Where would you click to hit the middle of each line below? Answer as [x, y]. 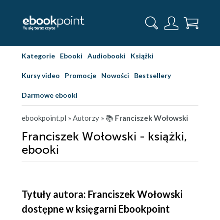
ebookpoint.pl [44, 118]
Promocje [81, 75]
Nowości [115, 75]
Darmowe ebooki [50, 95]
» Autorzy [83, 118]
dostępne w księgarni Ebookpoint [96, 209]
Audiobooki [107, 56]
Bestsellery [152, 75]
